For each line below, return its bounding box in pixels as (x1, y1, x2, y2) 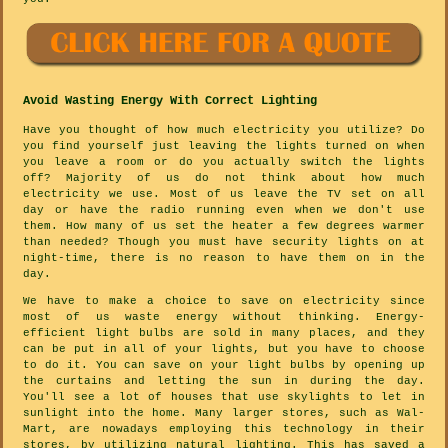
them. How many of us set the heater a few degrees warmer (23, 220, 425, 233)
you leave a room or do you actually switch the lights (23, 156, 425, 169)
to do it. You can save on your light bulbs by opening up (23, 359, 425, 372)
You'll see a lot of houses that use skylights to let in (23, 391, 425, 404)
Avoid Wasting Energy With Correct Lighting (23, 94, 317, 109)
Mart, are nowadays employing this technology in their (23, 423, 425, 436)
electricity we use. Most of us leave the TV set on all (23, 188, 425, 201)
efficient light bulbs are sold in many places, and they (23, 327, 425, 340)
